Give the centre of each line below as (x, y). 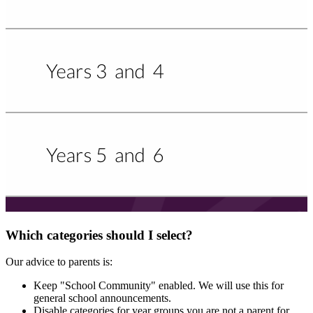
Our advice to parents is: (59, 262)
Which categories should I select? (99, 235)
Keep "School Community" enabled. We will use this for (159, 286)
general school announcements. (102, 298)
